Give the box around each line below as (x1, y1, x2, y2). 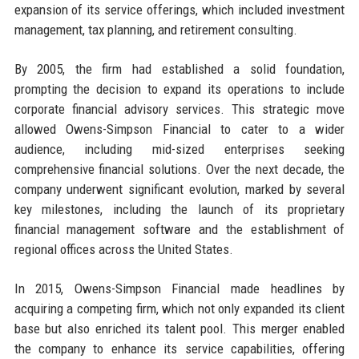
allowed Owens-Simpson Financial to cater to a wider (14, 120, 345, 137)
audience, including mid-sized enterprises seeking (14, 140, 345, 157)
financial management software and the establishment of (14, 220, 345, 237)
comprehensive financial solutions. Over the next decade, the (14, 160, 345, 177)
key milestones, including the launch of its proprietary (14, 200, 345, 217)
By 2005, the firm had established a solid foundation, (14, 60, 345, 77)
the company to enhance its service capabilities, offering (14, 340, 345, 357)
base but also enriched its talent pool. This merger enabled (14, 320, 345, 337)
